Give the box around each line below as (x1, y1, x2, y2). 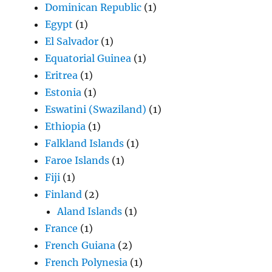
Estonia (45, 86, 82, 99)
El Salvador (45, 35, 99, 48)
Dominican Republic (45, 1, 142, 14)
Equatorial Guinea (45, 52, 132, 65)
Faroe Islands (45, 154, 110, 167)
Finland (45, 188, 83, 201)
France (45, 222, 78, 235)
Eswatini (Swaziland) (45, 103, 147, 116)
